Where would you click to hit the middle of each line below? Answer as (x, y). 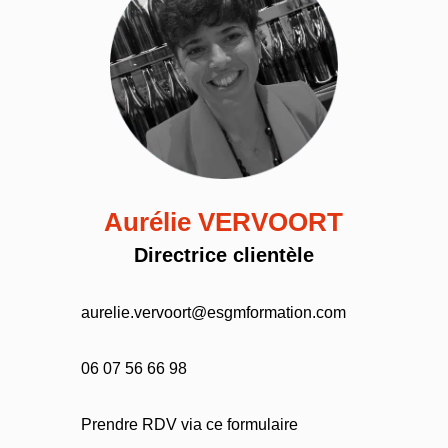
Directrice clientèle (223, 254)
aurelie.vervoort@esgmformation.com (213, 312)
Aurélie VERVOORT (224, 221)
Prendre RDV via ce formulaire (189, 424)
